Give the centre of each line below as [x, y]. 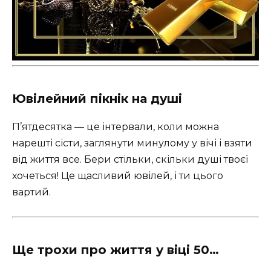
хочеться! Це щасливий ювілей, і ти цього [118, 175]
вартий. [31, 192]
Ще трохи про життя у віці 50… [116, 250]
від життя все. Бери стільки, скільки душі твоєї [130, 159]
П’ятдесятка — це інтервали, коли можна [116, 126]
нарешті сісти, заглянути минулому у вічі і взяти [132, 143]
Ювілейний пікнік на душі [97, 98]
